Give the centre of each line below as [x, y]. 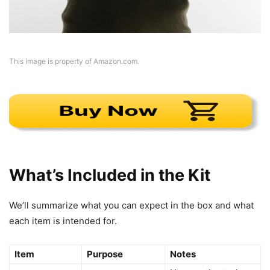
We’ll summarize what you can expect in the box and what [131, 206]
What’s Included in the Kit [110, 175]
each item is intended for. [63, 221]
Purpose [105, 254]
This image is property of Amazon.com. [74, 61]
